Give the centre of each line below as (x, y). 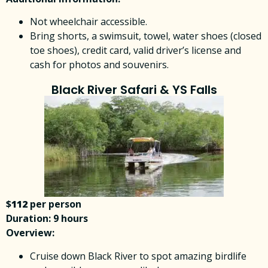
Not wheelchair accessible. (89, 22)
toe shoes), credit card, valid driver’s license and (135, 51)
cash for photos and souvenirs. (99, 65)
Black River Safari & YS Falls (134, 90)
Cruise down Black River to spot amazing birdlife (138, 256)
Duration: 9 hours (47, 219)
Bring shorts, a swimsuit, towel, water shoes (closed (146, 36)
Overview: (30, 233)
